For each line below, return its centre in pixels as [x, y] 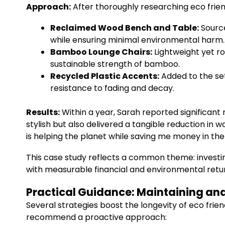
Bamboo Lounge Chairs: [101, 52]
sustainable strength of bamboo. [115, 64]
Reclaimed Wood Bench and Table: [125, 28]
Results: [43, 112]
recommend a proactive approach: [96, 217]
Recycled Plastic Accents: [105, 76]
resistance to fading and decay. [112, 88]
